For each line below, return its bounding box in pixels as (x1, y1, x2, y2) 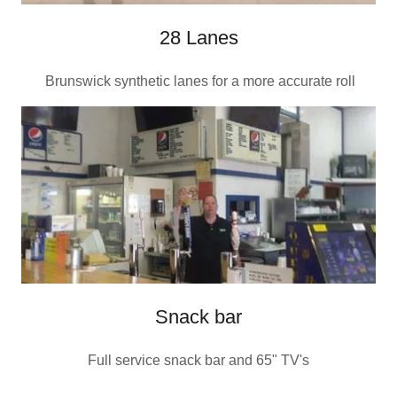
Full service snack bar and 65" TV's (88, 352, 309, 368)
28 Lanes (159, 27, 238, 50)
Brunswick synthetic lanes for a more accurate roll (42, 74, 355, 90)
